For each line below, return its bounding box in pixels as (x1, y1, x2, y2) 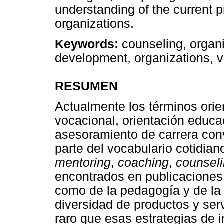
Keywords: (55, 37, 118, 51)
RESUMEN (55, 79, 118, 93)
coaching (118, 155, 169, 169)
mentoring (55, 155, 111, 169)
